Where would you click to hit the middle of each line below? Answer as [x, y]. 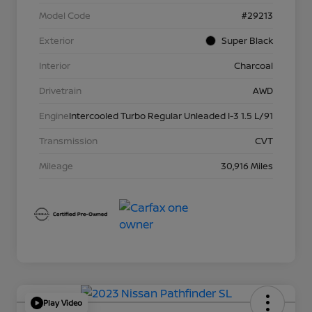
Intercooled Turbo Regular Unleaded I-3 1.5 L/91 [171, 115]
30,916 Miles [247, 165]
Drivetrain [60, 90]
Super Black [247, 40]
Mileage [56, 165]
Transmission [68, 140]
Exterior [56, 40]
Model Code [65, 15]
